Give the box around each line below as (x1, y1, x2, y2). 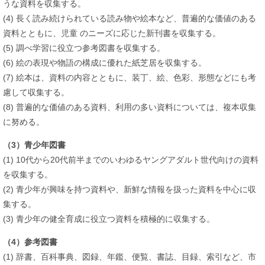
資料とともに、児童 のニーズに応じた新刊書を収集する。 (3, 28, 221, 38)
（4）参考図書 (3, 237, 57, 247)
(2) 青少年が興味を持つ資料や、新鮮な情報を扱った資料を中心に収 (3, 184, 256, 194)
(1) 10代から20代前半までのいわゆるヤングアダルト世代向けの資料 (3, 154, 258, 164)
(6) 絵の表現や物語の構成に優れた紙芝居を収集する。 (3, 57, 206, 67)
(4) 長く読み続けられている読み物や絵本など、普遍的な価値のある (3, 13, 256, 23)
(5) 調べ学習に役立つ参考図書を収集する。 (3, 43, 165, 53)
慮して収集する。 (3, 87, 69, 97)
